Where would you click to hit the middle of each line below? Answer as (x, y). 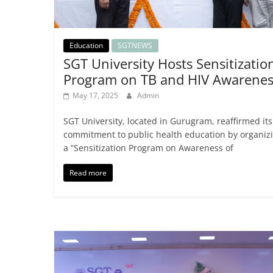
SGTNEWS (135, 46)
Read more (88, 173)
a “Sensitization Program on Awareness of (148, 148)
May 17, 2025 (95, 96)
